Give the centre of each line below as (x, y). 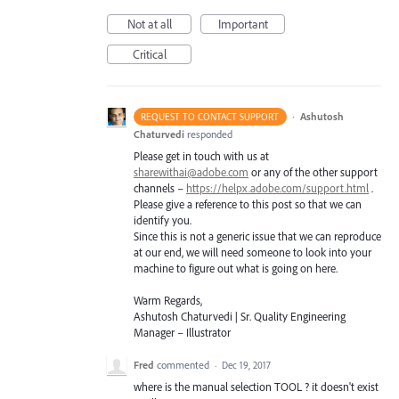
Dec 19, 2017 (246, 366)
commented (184, 365)
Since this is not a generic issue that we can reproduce (257, 236)
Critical (149, 54)
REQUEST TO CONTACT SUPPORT (210, 117)
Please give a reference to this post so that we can (248, 204)
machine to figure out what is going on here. (236, 268)
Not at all (149, 24)
